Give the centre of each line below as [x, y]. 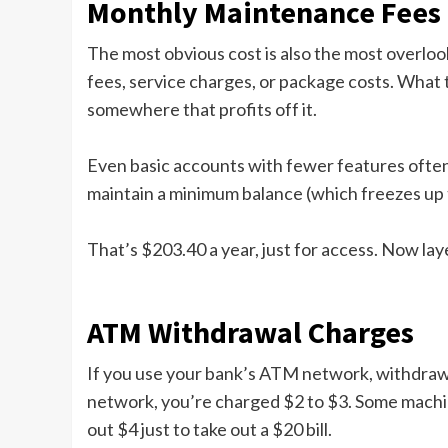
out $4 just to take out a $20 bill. [209, 429]
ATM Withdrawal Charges [250, 332]
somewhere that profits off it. [202, 109]
